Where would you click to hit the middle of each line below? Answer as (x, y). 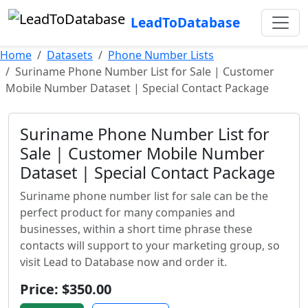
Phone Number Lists (161, 55)
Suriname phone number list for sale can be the (144, 196)
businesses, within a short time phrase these (136, 229)
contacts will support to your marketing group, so (150, 245)
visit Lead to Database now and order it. (123, 262)
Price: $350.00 (66, 289)
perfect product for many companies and (128, 212)
